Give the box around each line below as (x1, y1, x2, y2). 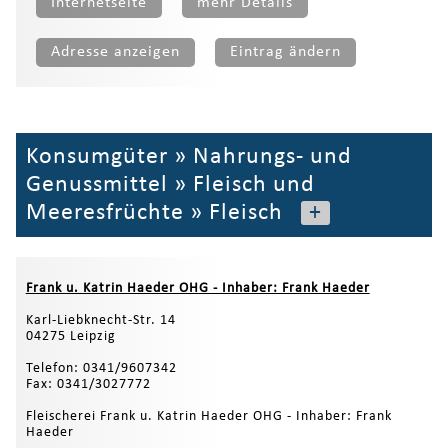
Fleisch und (192, 173, 315, 198)
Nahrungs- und (192, 145, 352, 170)
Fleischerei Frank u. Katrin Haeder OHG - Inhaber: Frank (25, 409, 392, 425)
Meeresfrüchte (25, 201, 184, 226)
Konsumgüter (25, 145, 168, 170)
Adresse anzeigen (50, 44, 180, 61)
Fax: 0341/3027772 (25, 377, 151, 393)
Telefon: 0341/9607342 (25, 361, 177, 377)
